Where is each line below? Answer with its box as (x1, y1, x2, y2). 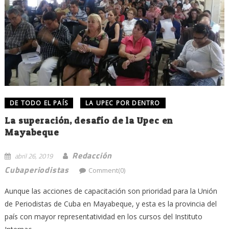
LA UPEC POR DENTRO (85, 99, 161, 108)
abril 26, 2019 (14, 151, 53, 162)
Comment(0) (88, 166, 125, 175)
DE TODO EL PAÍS (9, 99, 68, 108)
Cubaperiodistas (4, 164, 69, 176)
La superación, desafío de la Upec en (4, 115, 173, 126)
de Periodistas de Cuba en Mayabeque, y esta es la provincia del (4, 199, 217, 209)
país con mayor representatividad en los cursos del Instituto (4, 212, 202, 222)
